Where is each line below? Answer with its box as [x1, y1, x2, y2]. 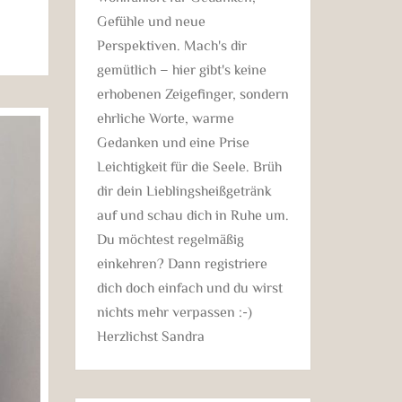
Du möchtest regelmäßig [96, 231, 244, 246]
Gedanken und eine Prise [96, 134, 249, 149]
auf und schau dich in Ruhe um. [96, 206, 289, 222]
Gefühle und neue [96, 13, 205, 28]
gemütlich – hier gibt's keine [96, 61, 267, 76]
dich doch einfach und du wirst [96, 279, 283, 294]
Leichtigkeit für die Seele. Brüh [96, 158, 282, 173]
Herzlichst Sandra [96, 328, 205, 343]
